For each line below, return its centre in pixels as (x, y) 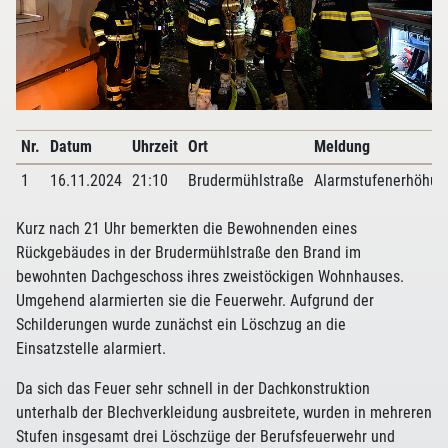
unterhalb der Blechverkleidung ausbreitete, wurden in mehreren (224, 412)
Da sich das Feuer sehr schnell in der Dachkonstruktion (193, 388)
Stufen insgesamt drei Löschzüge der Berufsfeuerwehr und (205, 436)
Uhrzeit (154, 146)
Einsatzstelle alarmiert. (91, 348)
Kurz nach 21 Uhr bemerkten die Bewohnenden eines (186, 228)
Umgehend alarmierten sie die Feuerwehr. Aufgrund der (195, 300)
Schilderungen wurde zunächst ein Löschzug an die (181, 324)
